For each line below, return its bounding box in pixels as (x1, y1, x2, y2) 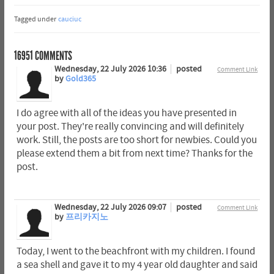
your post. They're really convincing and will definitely (16, 121, 244, 133)
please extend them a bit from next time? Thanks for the (16, 148, 253, 160)
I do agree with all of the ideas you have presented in (16, 108, 237, 119)
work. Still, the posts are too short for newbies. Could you (16, 135, 257, 146)
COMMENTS (32, 48, 72, 64)
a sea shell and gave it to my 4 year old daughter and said (16, 259, 257, 270)
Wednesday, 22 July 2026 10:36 (54, 64, 168, 75)
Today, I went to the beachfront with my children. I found (16, 245, 255, 257)
